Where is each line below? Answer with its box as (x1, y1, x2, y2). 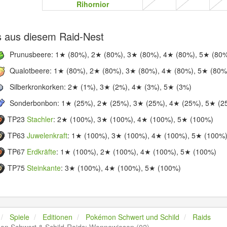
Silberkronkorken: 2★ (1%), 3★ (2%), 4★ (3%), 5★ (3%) (8, 81, 192, 92)
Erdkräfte (27, 146, 57, 157)
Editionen (43, 211, 73, 222)
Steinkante (27, 162, 61, 173)
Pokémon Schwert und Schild (86, 211, 180, 222)
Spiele (10, 211, 30, 222)
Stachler (27, 113, 54, 124)
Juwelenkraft (27, 130, 68, 140)
